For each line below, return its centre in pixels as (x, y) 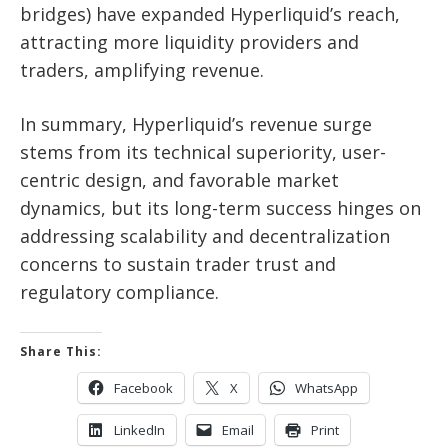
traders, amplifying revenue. (142, 69)
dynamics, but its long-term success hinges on (220, 207)
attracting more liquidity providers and (189, 41)
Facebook (143, 387)
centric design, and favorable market (179, 179)
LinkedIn (139, 429)
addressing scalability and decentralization (205, 235)
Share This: (61, 351)
